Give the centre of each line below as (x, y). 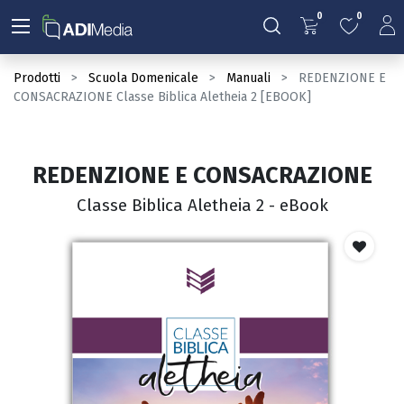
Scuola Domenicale (143, 78)
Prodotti (37, 78)
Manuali (248, 78)
